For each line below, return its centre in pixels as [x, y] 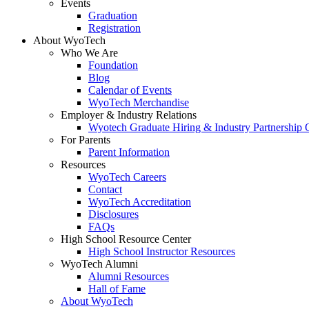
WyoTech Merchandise [139, 102]
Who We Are [89, 53]
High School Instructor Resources [162, 251]
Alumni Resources [129, 276]
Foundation [113, 65]
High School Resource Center [126, 239]
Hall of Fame [117, 289]
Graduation [113, 16]
